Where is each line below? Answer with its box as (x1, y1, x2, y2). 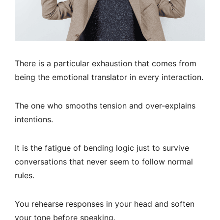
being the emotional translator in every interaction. (15, 72, 203, 82)
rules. (15, 170, 34, 181)
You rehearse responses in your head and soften (15, 199, 194, 209)
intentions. (15, 114, 53, 125)
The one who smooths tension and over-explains (15, 101, 195, 111)
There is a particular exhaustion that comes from (15, 58, 196, 69)
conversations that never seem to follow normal (15, 157, 193, 167)
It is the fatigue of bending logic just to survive (15, 143, 189, 153)
